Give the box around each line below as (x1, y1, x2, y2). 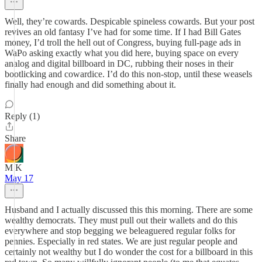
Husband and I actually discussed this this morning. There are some (5, 205, 253, 215)
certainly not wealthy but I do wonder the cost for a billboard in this (5, 247, 253, 257)
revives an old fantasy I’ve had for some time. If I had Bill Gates (5, 27, 241, 37)
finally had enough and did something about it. (5, 80, 176, 89)
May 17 (5, 173, 33, 183)
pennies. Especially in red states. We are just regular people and (5, 236, 237, 246)
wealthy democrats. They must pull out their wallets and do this (5, 215, 237, 225)
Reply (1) (5, 111, 40, 121)
